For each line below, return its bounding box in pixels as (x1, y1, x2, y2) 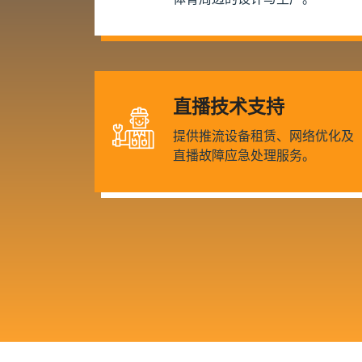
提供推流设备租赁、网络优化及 (173, 127, 354, 145)
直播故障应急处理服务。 (173, 146, 315, 165)
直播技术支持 (173, 94, 284, 120)
